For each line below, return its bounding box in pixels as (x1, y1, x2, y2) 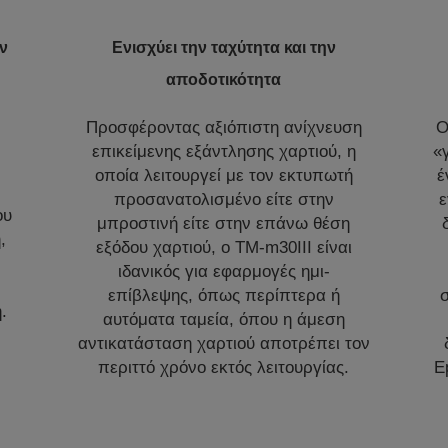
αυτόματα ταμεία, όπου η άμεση (102, 309, 345, 329)
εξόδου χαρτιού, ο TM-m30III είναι (95, 237, 352, 257)
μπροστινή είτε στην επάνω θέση (97, 213, 351, 233)
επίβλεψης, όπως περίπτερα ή (107, 285, 340, 305)
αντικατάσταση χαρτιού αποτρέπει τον (77, 333, 370, 353)
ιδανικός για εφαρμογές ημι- (117, 261, 330, 281)
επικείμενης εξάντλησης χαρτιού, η (91, 141, 356, 161)
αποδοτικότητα (166, 70, 282, 88)
